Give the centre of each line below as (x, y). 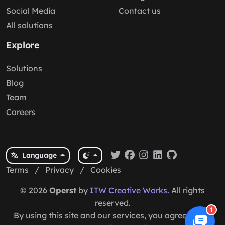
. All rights (186, 190)
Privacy (60, 170)
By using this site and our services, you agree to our (113, 215)
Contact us (140, 11)
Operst (63, 190)
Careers (21, 112)
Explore (23, 45)
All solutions (29, 25)
